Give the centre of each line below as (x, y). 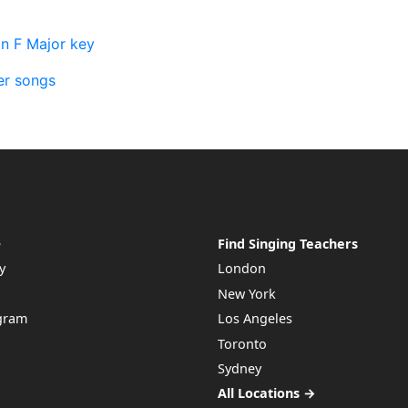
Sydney (239, 369)
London (241, 269)
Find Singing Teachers (287, 244)
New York (246, 293)
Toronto (242, 343)
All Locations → (266, 393)
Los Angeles (255, 319)
